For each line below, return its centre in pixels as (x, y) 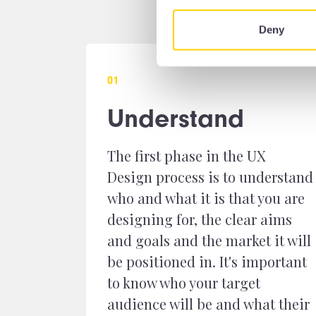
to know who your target (184, 282)
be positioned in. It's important (207, 261)
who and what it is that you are (206, 198)
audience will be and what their (208, 304)
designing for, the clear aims (200, 219)
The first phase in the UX (187, 156)
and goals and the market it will (209, 240)
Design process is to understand (210, 177)
